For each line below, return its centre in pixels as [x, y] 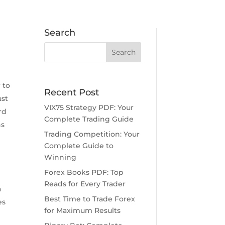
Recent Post [71, 92]
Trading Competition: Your [92, 134]
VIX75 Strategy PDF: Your [89, 107]
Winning [60, 157]
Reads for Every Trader [85, 184]
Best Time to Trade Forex [89, 199]
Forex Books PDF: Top [84, 172]
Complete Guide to [79, 145]
